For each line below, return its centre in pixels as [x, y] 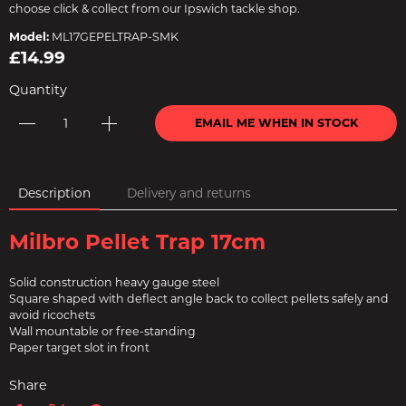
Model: [29, 37]
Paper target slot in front [79, 348]
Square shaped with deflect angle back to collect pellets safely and [199, 299]
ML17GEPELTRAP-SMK [114, 37]
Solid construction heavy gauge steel [114, 282]
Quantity [38, 90]
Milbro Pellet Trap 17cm [137, 242]
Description [54, 193]
